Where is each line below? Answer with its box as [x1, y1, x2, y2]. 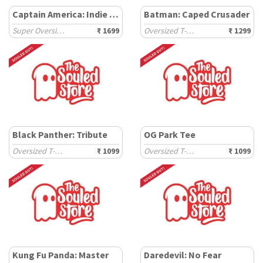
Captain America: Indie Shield [109, 8, 119, 20]
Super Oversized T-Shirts [56, 25, 64, 36]
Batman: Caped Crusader [144, 8, 249, 20]
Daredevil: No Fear [144, 249, 221, 261]
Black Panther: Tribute [12, 129, 107, 140]
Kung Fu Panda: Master [12, 249, 109, 261]
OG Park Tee [144, 129, 195, 140]
